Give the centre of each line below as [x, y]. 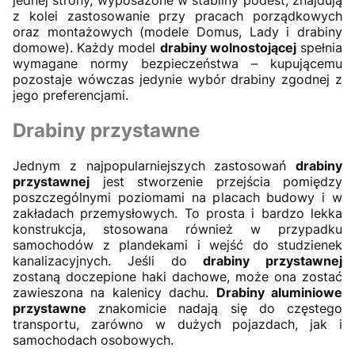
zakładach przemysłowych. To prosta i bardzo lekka [177, 213]
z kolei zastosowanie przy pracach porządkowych [177, 15]
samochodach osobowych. [93, 340]
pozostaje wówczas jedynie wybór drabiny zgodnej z [177, 79]
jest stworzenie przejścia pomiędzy [216, 181]
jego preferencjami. [71, 95]
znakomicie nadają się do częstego [214, 308]
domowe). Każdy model [86, 47]
